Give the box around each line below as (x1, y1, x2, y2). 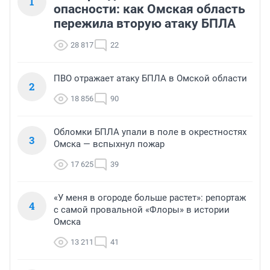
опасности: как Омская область (54, 2, 245, 17)
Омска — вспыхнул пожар (54, 139, 165, 150)
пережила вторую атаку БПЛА (54, 16, 236, 31)
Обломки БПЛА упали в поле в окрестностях (54, 127, 246, 138)
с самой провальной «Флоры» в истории (54, 204, 230, 216)
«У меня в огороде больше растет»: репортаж (54, 192, 246, 204)
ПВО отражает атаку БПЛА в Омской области (54, 73, 247, 84)
